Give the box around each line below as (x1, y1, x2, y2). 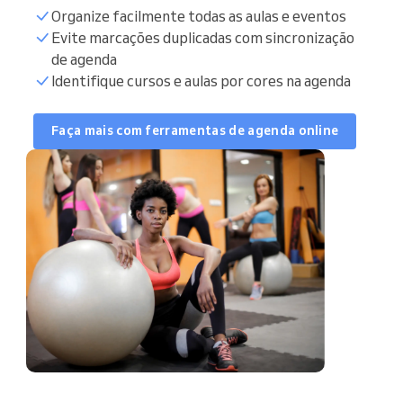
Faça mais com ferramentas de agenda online (51, 122, 339, 139)
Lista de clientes (195, 84, 306, 103)
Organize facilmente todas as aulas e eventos (51, 6, 346, 25)
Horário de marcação (195, 131, 335, 150)
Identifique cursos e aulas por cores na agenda (51, 71, 351, 90)
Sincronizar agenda (195, 36, 325, 55)
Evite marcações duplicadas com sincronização (51, 28, 354, 47)
